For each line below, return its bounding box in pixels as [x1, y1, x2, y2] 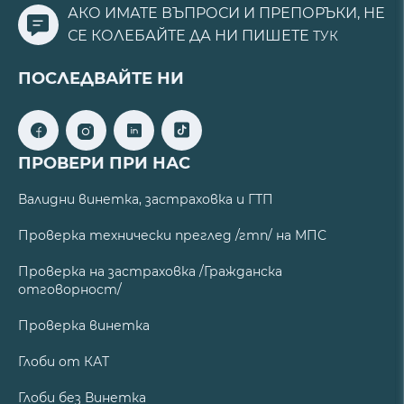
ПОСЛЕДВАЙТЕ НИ [18, 69, 184, 89]
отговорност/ [18, 281, 122, 298]
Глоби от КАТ [18, 353, 109, 371]
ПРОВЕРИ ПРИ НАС [18, 153, 190, 174]
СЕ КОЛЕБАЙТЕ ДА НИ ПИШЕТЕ [68, 27, 313, 45]
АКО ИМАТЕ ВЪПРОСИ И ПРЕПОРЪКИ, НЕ [68, 5, 385, 23]
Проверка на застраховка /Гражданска [18, 263, 282, 280]
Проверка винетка [18, 317, 150, 335]
